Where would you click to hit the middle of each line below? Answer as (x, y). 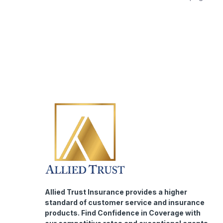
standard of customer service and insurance (125, 202)
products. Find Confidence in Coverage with (123, 213)
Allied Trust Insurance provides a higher (116, 192)
